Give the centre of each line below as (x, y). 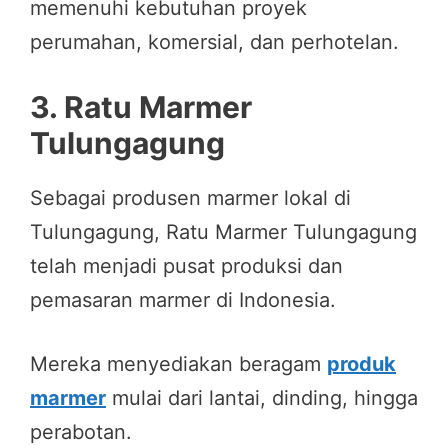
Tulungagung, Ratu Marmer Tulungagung (223, 231)
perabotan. (81, 431)
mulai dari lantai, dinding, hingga (262, 397)
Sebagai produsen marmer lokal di (190, 197)
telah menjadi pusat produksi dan (186, 265)
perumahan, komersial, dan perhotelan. (214, 41)
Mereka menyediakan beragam (178, 363)
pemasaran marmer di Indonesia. (183, 299)
